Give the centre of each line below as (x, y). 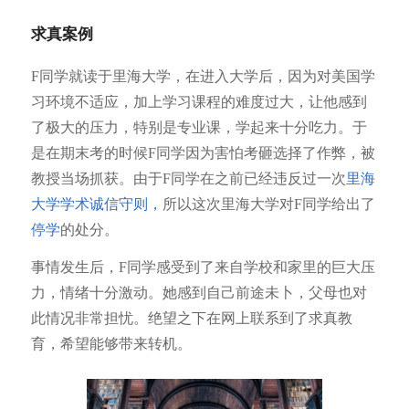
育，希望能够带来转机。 (115, 344)
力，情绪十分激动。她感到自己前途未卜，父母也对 (199, 293)
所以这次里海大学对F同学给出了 (268, 204)
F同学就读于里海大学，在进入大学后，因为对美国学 (203, 76)
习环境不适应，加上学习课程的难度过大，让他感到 (199, 101)
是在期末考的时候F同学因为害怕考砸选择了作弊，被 (203, 152)
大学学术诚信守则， (96, 204)
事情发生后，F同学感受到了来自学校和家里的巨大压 (203, 267)
